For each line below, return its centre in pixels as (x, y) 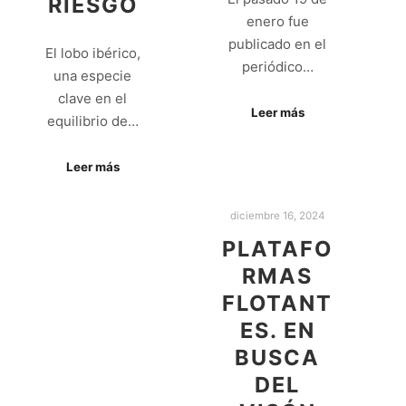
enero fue (277, 21)
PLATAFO (277, 248)
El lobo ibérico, (92, 53)
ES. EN (277, 330)
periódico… (277, 66)
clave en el (92, 98)
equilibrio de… (92, 121)
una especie (92, 75)
